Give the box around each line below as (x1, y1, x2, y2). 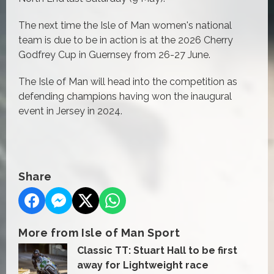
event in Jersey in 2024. (18, 105, 122, 117)
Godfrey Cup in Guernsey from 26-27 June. (18, 48, 210, 61)
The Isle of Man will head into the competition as (18, 75, 237, 87)
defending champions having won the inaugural (18, 90, 232, 102)
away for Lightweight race (77, 259, 209, 271)
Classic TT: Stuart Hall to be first (77, 244, 237, 256)
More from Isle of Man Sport (18, 226, 180, 239)
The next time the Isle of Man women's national (18, 19, 232, 31)
